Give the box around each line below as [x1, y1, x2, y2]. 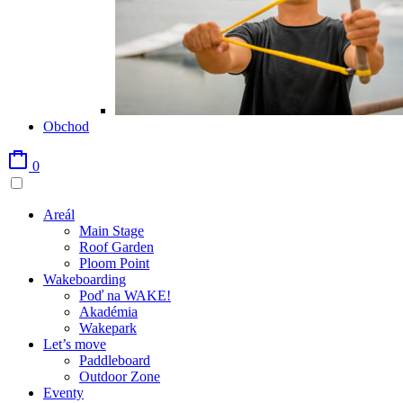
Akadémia [79, 304, 138, 319]
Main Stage [79, 223, 144, 238]
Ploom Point [79, 255, 149, 271]
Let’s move [43, 336, 106, 352]
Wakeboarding [43, 272, 126, 287]
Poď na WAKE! [79, 288, 171, 303]
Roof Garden [79, 239, 154, 255]
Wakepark [79, 320, 137, 336]
